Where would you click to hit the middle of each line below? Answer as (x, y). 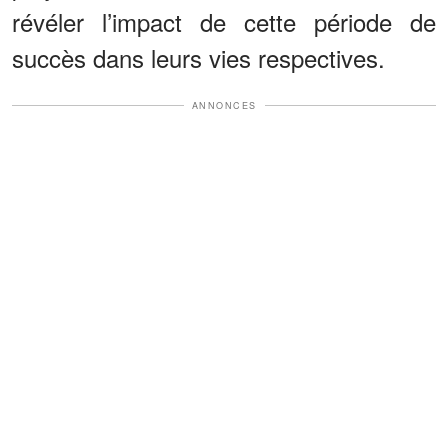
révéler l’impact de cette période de (224, 21)
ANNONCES (224, 105)
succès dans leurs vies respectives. (198, 57)
